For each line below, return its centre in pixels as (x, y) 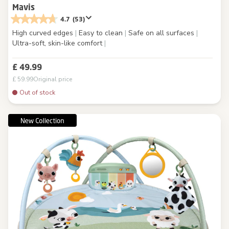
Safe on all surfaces (161, 33)
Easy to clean (101, 33)
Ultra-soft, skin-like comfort (58, 43)
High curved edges (44, 33)
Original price (53, 79)
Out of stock (37, 93)
